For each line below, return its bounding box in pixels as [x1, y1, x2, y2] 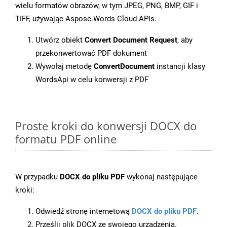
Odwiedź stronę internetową [35, 207, 132, 216]
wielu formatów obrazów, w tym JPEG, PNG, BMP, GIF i [15, 1, 198, 11]
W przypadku [15, 172, 60, 182]
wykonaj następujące [125, 172, 198, 182]
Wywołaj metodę [35, 62, 94, 71]
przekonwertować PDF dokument [35, 49, 147, 58]
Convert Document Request [85, 35, 177, 45]
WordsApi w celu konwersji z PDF [35, 75, 148, 85]
